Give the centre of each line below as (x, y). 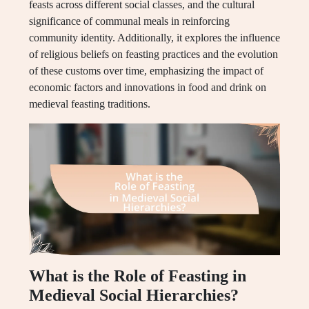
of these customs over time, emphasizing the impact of (146, 71)
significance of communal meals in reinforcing (129, 21)
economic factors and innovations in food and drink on (148, 87)
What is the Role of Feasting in (138, 276)
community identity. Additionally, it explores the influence (154, 38)
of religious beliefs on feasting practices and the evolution (153, 54)
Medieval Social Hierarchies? (134, 296)
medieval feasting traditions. (90, 104)
